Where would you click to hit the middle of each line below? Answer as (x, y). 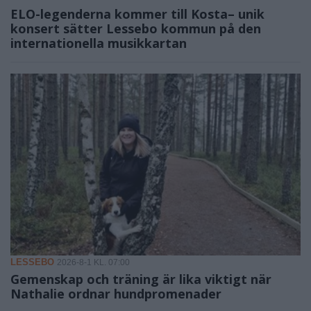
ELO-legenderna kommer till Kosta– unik (137, 14)
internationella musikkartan (99, 43)
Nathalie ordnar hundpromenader (116, 293)
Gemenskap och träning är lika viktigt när (141, 279)
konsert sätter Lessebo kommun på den (136, 29)
